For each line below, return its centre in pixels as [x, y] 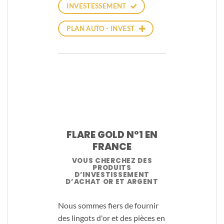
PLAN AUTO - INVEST [101, 28]
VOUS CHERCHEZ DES [112, 161]
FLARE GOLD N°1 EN [112, 134]
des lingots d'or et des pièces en [111, 217]
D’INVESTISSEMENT [112, 175]
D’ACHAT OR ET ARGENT [112, 182]
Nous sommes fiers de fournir [108, 205]
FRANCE [112, 146]
